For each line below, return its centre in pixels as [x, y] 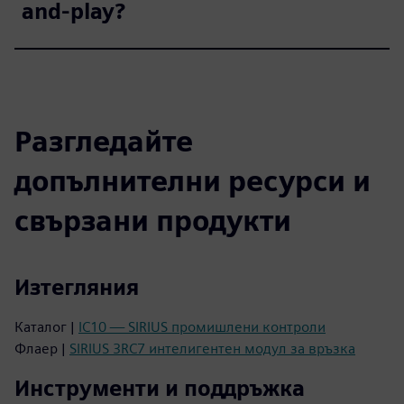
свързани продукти [153, 220]
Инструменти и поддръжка [160, 388]
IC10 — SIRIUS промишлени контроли [202, 326]
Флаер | [42, 348]
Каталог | [46, 326]
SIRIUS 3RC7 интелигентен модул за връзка [212, 348]
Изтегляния [77, 287]
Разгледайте [104, 141]
